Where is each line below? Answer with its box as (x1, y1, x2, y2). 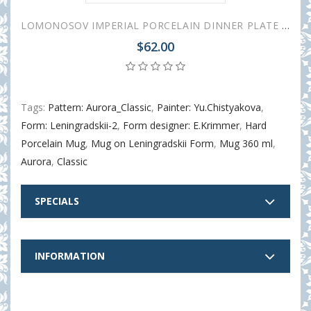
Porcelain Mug (21, 137, 85, 150)
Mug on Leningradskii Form (91, 137, 214, 150)
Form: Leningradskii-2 (21, 119, 117, 132)
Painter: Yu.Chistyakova (157, 101, 261, 114)
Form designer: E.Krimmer (123, 119, 239, 132)
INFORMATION (35, 249, 105, 262)
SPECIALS (35, 194, 79, 208)
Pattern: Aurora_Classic (48, 101, 151, 114)
